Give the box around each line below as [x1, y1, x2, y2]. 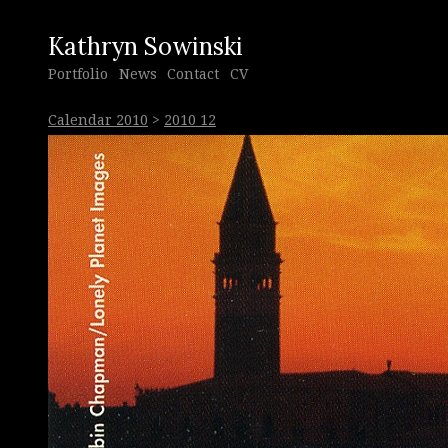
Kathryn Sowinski [48, 30, 243, 62]
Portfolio [48, 65, 108, 82]
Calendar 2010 [48, 111, 148, 128]
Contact [167, 65, 219, 82]
